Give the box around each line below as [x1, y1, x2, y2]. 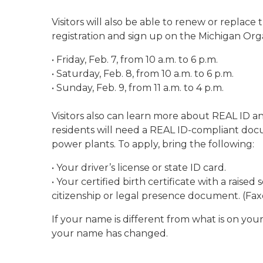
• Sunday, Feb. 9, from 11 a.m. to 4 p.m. [52, 82, 224, 93]
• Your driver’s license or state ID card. [52, 162, 226, 173]
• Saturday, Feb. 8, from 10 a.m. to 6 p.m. [52, 68, 234, 79]
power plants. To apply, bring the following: [52, 139, 254, 150]
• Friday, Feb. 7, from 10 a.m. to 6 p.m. [52, 54, 218, 65]
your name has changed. [52, 228, 168, 239]
